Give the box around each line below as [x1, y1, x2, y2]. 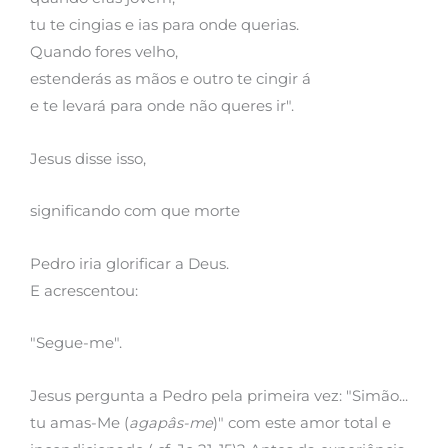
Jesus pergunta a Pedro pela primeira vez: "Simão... [30, 386, 408, 405]
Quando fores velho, [30, 42, 178, 61]
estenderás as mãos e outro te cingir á [30, 69, 311, 88]
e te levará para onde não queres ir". [30, 96, 294, 115]
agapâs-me [129, 413, 213, 432]
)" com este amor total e [213, 413, 391, 432]
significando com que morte [30, 202, 240, 221]
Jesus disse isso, [30, 149, 146, 168]
